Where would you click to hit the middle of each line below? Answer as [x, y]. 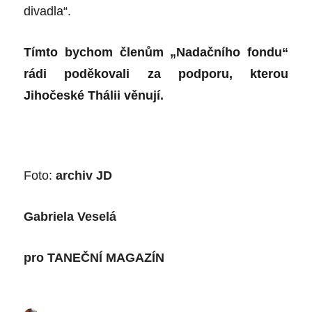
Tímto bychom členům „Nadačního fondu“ [156, 52]
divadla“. [48, 11]
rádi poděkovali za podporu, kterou [156, 73]
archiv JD [83, 175]
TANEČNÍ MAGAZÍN [106, 257]
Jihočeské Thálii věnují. [94, 95]
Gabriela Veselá [70, 216]
